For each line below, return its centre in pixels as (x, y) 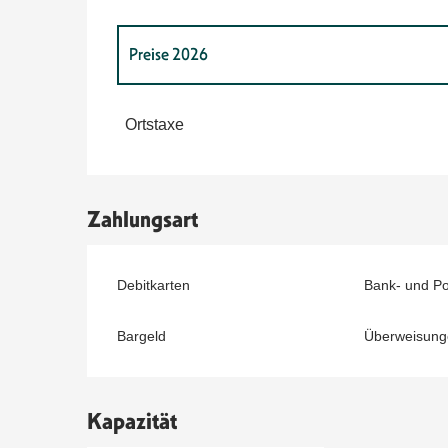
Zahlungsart (143, 220)
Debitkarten (154, 285)
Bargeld (142, 336)
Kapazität (132, 422)
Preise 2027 (169, 113)
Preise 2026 (169, 55)
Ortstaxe (155, 125)
